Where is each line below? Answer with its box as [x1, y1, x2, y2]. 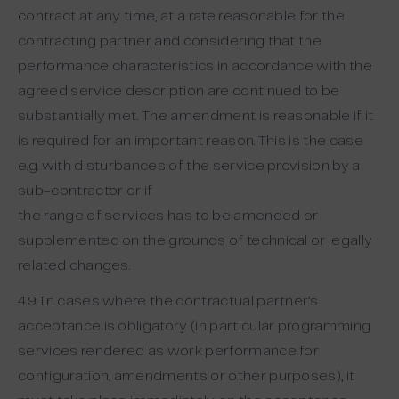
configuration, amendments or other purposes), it [18, 370, 355, 383]
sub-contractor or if [18, 184, 153, 198]
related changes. [18, 259, 131, 273]
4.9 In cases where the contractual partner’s [18, 295, 319, 308]
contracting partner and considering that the [18, 35, 322, 48]
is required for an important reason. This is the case [18, 134, 363, 148]
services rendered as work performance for [18, 345, 320, 358]
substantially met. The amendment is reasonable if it [18, 110, 374, 123]
